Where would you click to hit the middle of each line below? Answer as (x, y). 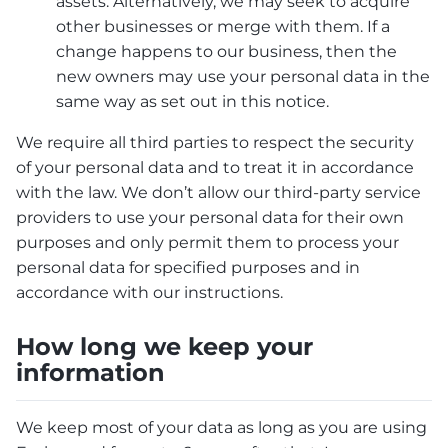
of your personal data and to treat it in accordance (215, 167)
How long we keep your (164, 346)
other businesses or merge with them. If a (223, 26)
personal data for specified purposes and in (188, 267)
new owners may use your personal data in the (243, 76)
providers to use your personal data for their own (210, 217)
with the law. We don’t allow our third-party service (218, 192)
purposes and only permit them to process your (207, 242)
